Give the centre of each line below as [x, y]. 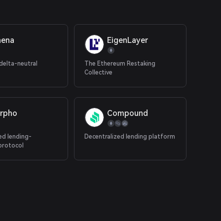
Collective [99, 73]
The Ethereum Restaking [120, 64]
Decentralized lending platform [130, 137]
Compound [128, 113]
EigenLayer [128, 40]
